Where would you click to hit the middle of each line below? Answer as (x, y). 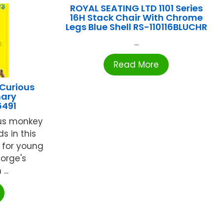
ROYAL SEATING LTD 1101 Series (136, 8)
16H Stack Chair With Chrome (136, 18)
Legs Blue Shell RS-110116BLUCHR (136, 27)
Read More (136, 65)
